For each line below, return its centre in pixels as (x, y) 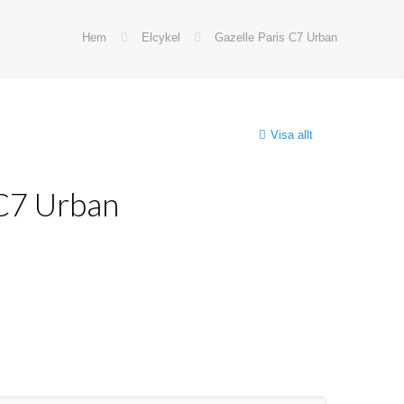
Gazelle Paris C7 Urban (275, 37)
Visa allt (291, 135)
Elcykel (161, 37)
